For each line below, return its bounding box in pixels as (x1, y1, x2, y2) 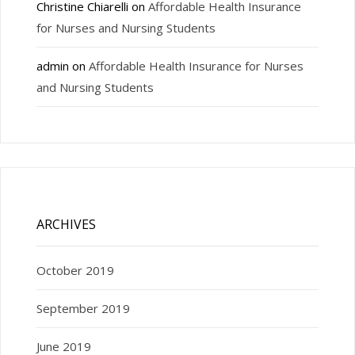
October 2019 (36, 261, 114, 278)
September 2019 (36, 300, 130, 316)
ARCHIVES (36, 215, 96, 233)
